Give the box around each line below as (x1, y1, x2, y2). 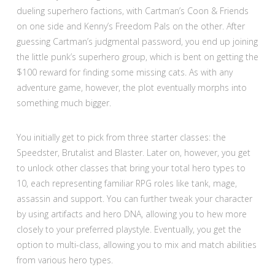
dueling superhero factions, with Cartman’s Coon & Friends (16, 5, 249, 17)
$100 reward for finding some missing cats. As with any (16, 66, 233, 79)
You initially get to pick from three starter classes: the (16, 131, 226, 143)
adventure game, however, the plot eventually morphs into (16, 82, 247, 94)
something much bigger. (16, 97, 111, 109)
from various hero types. (16, 254, 113, 266)
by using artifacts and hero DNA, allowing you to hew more (16, 207, 247, 220)
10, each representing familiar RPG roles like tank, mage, (16, 177, 237, 189)
